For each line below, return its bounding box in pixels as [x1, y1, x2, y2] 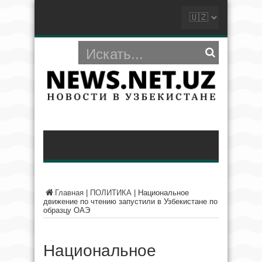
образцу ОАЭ [43, 206, 90, 215]
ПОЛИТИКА [90, 188, 132, 197]
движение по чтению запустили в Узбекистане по [43, 197, 218, 206]
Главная [55, 188, 84, 197]
